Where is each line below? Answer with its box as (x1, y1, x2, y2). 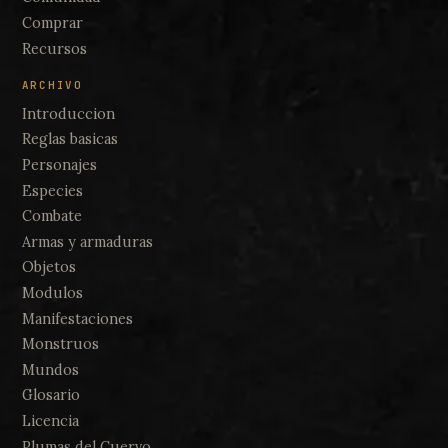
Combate (21, 207, 82, 226)
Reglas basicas (21, 130, 118, 149)
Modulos (21, 284, 83, 302)
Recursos (21, 39, 87, 58)
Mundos (21, 360, 79, 379)
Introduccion (21, 104, 115, 123)
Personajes (21, 156, 97, 175)
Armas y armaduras (21, 232, 153, 251)
